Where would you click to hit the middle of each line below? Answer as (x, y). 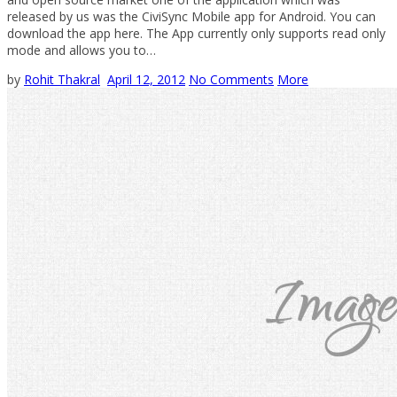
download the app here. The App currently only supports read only (196, 33)
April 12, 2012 (146, 79)
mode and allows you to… (82, 50)
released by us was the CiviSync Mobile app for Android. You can (191, 16)
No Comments (231, 79)
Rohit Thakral (62, 79)
